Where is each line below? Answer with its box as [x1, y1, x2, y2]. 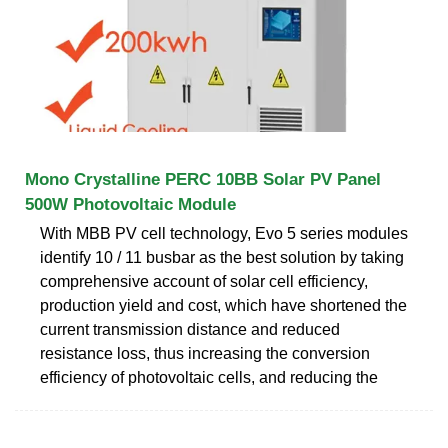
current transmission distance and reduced [40, 320, 340, 338]
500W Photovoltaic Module [25, 194, 236, 214]
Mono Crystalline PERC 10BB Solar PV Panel [25, 169, 381, 189]
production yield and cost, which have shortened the [40, 296, 407, 314]
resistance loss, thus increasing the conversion [40, 344, 370, 362]
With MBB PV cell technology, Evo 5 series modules [40, 224, 408, 242]
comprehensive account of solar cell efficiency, [40, 272, 368, 290]
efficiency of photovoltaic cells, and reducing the [40, 368, 378, 386]
